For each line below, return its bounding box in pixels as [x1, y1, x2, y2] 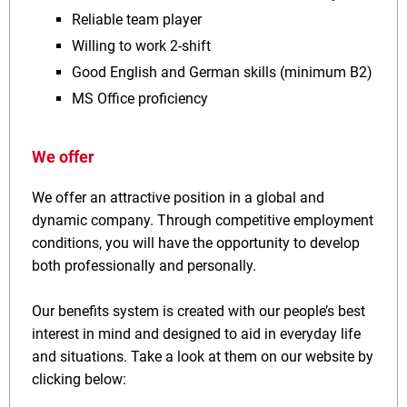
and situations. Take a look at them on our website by [32, 348, 373, 365]
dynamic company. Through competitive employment [32, 212, 373, 229]
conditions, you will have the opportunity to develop [32, 234, 360, 252]
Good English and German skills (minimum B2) [71, 64, 372, 81]
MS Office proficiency [71, 90, 208, 107]
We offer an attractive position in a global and [32, 189, 324, 206]
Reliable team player [71, 11, 202, 28]
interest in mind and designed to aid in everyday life [32, 325, 361, 342]
